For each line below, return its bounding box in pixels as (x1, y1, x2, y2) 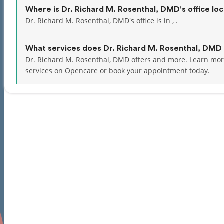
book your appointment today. (109, 66, 210, 75)
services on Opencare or (25, 66, 109, 75)
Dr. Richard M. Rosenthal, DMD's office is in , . (25, 16, 178, 25)
